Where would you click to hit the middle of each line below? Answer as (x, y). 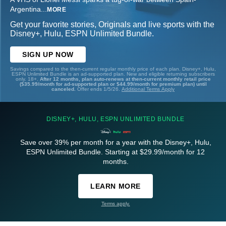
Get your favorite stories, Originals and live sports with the (112, 25)
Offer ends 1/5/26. (99, 89)
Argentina (25, 9)
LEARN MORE (116, 186)
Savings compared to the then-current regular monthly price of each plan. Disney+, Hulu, (113, 69)
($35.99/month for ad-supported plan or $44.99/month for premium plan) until (113, 84)
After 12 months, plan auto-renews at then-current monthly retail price (125, 79)
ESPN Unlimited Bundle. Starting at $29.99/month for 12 (116, 152)
